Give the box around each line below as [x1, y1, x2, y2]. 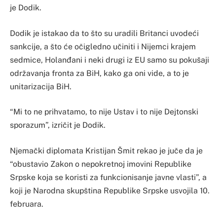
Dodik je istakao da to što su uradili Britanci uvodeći [10, 28, 199, 38]
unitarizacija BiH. [10, 81, 72, 91]
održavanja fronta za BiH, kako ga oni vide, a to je [10, 68, 189, 78]
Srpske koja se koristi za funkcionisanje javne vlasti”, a [10, 172, 207, 182]
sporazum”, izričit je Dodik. [10, 120, 106, 130]
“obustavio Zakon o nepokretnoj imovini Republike [10, 159, 191, 169]
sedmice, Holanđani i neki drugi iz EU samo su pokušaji [10, 55, 209, 65]
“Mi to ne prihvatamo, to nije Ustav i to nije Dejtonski [10, 107, 198, 117]
